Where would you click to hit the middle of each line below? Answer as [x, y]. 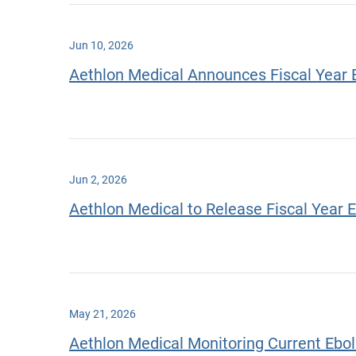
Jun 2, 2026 [98, 179]
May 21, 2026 [103, 313]
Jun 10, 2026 [101, 45]
